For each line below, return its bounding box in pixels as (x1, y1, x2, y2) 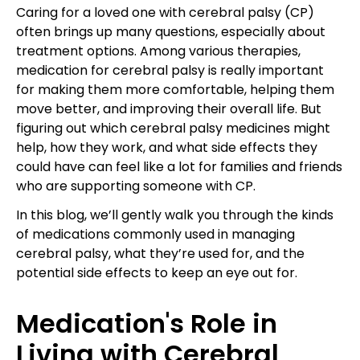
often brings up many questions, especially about (16, 22, 325, 41)
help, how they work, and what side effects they (16, 137, 317, 157)
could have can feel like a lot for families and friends (16, 157, 342, 176)
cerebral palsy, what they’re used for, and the (16, 243, 305, 263)
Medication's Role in (16, 305, 277, 342)
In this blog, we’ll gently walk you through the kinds (16, 205, 333, 224)
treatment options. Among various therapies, (16, 41, 301, 60)
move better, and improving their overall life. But (16, 99, 321, 118)
